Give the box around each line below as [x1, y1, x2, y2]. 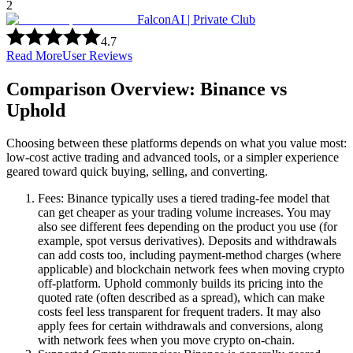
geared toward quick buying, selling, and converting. [6, 165, 268, 179]
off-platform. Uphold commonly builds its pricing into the [38, 277, 323, 291]
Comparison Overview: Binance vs [6, 78, 287, 99]
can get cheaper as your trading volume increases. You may [38, 206, 331, 220]
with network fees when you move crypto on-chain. [38, 333, 295, 347]
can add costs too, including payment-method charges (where [38, 248, 341, 262]
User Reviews [62, 48, 132, 62]
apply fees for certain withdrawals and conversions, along [38, 319, 323, 333]
